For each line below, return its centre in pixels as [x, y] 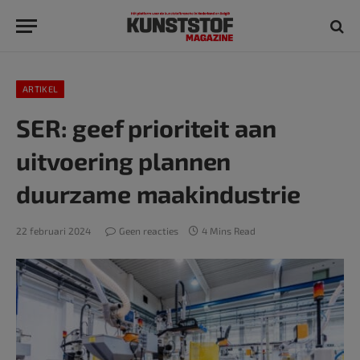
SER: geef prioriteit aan [146, 128]
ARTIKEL [41, 89]
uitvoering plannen [124, 161]
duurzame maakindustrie [158, 194]
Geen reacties [149, 231]
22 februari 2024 [53, 231]
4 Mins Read [229, 231]
